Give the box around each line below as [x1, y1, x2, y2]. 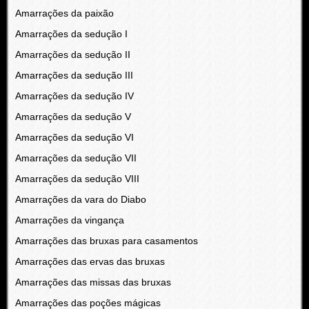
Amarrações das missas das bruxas [14, 277, 171, 288]
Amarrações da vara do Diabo [14, 194, 146, 205]
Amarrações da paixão [14, 8, 114, 19]
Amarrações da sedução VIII [14, 173, 139, 184]
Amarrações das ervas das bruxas [14, 256, 165, 267]
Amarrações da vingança [14, 215, 124, 226]
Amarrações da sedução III [14, 70, 133, 81]
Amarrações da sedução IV [14, 90, 134, 101]
